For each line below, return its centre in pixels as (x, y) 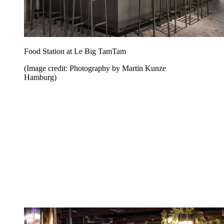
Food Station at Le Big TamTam (75, 51)
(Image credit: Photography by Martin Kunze (95, 68)
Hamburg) (40, 77)
